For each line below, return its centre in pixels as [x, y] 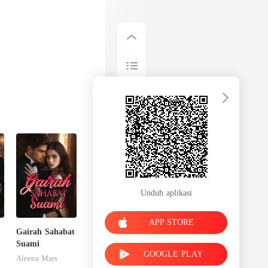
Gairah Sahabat [46, 232]
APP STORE [171, 222]
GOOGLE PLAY [173, 254]
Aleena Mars [37, 258]
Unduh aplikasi [166, 193]
